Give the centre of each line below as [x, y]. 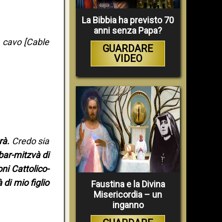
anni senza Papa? [128, 30]
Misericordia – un [128, 195]
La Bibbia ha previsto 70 [128, 20]
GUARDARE [128, 48]
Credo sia [29, 141]
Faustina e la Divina [128, 184]
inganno [128, 205]
